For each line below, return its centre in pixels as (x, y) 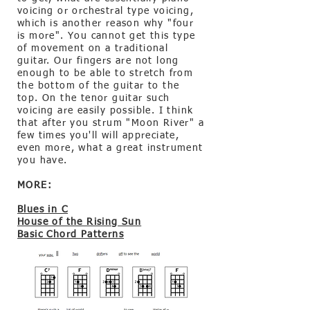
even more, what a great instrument (110, 148)
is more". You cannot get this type (107, 36)
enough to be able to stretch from (106, 73)
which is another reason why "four (106, 24)
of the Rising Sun (95, 222)
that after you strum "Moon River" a (111, 123)
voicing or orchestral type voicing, (106, 11)
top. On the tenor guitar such (94, 98)
